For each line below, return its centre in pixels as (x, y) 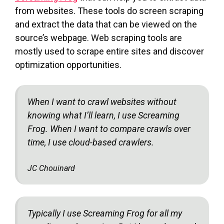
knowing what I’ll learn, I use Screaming (103, 115)
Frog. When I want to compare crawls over (109, 128)
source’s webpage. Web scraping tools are (98, 37)
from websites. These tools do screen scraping (109, 10)
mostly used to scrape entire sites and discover (109, 51)
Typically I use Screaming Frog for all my (105, 213)
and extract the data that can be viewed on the (106, 24)
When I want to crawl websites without (102, 101)
